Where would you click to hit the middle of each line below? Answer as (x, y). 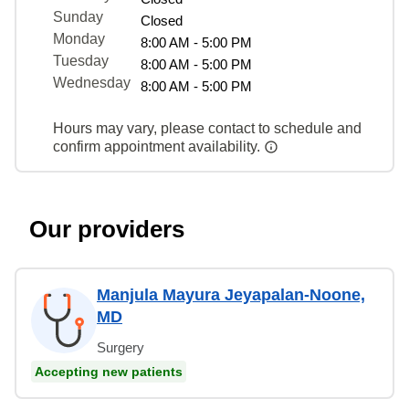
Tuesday (81, 60)
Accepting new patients (109, 371)
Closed (162, 20)
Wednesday (92, 82)
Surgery (121, 347)
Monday (79, 38)
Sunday (78, 16)
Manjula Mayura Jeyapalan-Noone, (231, 294)
